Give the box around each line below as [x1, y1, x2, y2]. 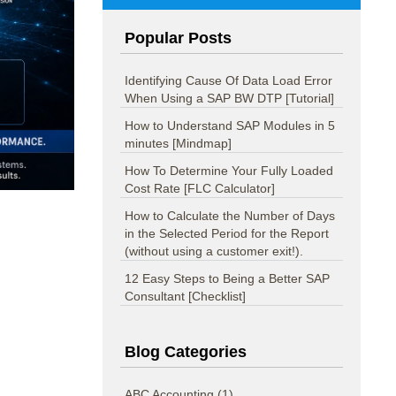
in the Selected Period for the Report [125, 226, 330, 241]
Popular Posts [125, 29, 232, 48]
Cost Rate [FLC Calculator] [125, 181, 276, 196]
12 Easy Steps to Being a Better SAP [125, 271, 331, 286]
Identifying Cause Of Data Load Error [125, 73, 333, 88]
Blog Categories [125, 343, 247, 362]
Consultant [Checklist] [125, 289, 247, 304]
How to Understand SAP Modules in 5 [125, 118, 336, 133]
